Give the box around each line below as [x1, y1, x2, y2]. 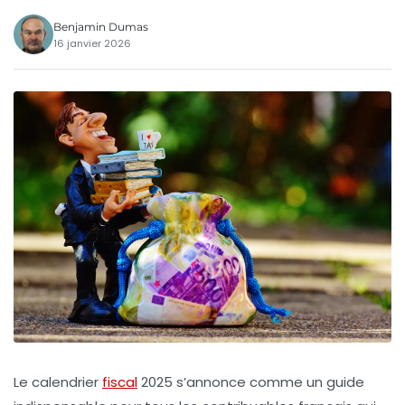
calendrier [32, 372, 102, 391]
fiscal [102, 372, 137, 391]
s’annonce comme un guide [173, 372, 364, 391]
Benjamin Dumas [53, 19, 148, 33]
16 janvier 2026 [53, 35, 131, 51]
